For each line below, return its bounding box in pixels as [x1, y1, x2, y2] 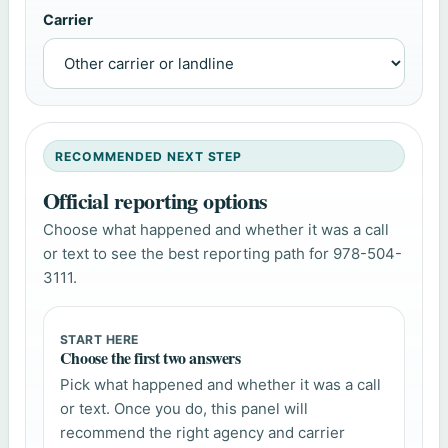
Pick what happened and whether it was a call [59, 375, 381, 395]
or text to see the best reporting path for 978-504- [42, 244, 402, 264]
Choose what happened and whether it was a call [42, 220, 389, 240]
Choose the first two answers [59, 345, 241, 369]
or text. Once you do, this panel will [59, 399, 308, 419]
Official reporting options [42, 184, 268, 218]
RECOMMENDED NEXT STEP [54, 148, 243, 164]
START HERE [59, 331, 139, 347]
